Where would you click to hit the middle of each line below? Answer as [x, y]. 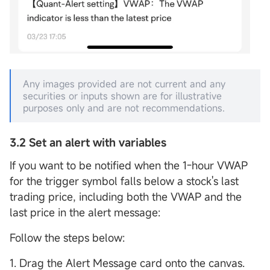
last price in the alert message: [86, 212]
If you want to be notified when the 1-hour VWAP [129, 165]
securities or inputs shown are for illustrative [122, 96]
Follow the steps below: [67, 238]
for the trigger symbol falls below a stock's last [124, 181]
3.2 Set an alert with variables [89, 143]
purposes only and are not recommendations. [124, 108]
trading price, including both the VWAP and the [126, 197]
